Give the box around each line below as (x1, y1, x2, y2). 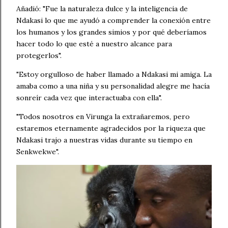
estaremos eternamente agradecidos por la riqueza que (16, 124, 206, 133)
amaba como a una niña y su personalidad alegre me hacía (16, 81, 210, 91)
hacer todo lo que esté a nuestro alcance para (16, 39, 172, 49)
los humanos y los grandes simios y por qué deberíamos (16, 27, 207, 37)
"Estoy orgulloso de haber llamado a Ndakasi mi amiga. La (16, 70, 212, 79)
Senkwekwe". (16, 147, 59, 157)
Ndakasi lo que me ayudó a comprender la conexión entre (16, 16, 211, 25)
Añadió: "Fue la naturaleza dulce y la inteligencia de (16, 4, 188, 14)
